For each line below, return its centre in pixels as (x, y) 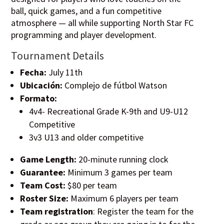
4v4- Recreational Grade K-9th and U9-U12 (109, 111)
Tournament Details (58, 56)
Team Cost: (43, 185)
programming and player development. (84, 35)
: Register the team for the (143, 211)
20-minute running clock (123, 159)
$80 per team (91, 185)
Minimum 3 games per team (119, 172)
